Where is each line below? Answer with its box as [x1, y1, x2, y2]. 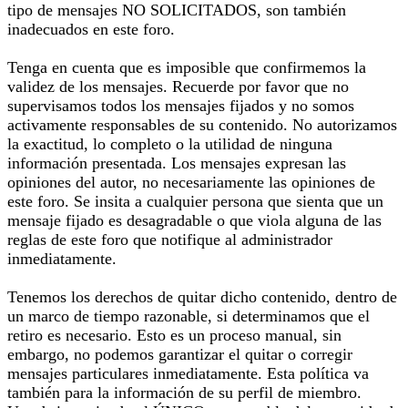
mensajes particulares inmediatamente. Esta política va [7, 364, 369, 382]
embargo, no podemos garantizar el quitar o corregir [7, 345, 352, 363]
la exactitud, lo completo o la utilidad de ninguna [7, 135, 332, 153]
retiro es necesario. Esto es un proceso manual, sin [7, 326, 342, 344]
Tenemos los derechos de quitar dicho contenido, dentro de [7, 288, 397, 306]
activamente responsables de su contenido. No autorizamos [7, 116, 397, 134]
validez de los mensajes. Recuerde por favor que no [7, 77, 349, 96]
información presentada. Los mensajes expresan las [7, 154, 346, 172]
